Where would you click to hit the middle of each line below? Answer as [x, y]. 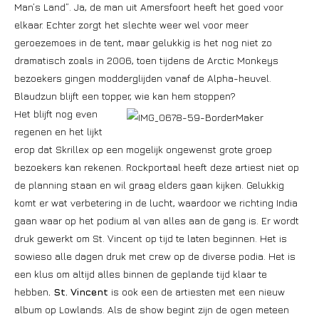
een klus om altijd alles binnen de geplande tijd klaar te [141, 274]
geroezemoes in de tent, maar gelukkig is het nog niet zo [143, 42]
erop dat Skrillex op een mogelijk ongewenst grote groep [143, 149]
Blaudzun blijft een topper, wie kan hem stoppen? [125, 96]
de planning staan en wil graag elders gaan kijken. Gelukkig [149, 185]
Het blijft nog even [56, 114]
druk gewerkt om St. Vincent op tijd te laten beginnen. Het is [151, 238]
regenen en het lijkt [58, 131]
